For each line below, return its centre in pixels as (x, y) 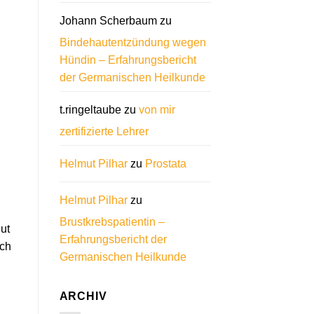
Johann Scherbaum (108, 20)
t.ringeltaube (90, 109)
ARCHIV (83, 296)
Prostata (165, 163)
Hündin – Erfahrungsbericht (128, 60)
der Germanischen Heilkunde (132, 77)
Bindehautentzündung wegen (132, 42)
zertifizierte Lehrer (104, 131)
